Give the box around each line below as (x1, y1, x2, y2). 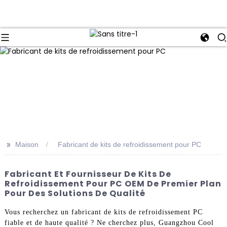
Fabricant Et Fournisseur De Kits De (4, 168, 171, 180)
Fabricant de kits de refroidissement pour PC (57, 140, 201, 149)
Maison (15, 140, 39, 149)
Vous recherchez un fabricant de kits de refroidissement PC (4, 208, 203, 216)
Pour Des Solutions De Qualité (4, 187, 145, 200)
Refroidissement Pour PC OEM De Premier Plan (4, 178, 221, 190)
